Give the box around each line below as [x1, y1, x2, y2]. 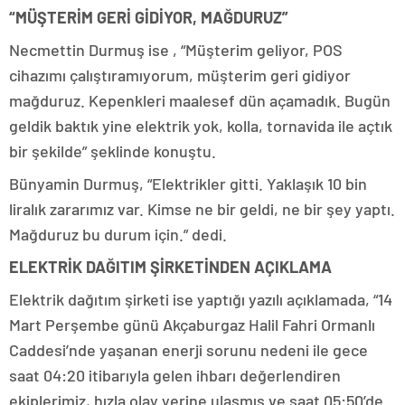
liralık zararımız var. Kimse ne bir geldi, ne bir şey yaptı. [9, 199, 395, 220]
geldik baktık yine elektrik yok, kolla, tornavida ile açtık [9, 116, 392, 137]
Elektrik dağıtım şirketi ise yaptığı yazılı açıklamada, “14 [9, 289, 392, 310]
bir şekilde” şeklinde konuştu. [9, 141, 216, 162]
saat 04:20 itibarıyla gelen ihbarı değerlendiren [9, 365, 341, 386]
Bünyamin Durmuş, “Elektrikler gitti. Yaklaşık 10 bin [9, 174, 367, 194]
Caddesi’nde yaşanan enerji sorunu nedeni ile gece [9, 340, 368, 361]
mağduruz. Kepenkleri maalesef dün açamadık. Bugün [9, 90, 391, 111]
